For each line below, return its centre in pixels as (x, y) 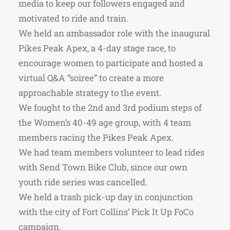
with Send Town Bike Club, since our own (103, 167)
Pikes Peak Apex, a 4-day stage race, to (97, 48)
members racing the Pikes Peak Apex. (96, 137)
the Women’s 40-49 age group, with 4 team (105, 122)
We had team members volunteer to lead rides (111, 152)
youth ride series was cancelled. (83, 182)
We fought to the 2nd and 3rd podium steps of (110, 107)
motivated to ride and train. (75, 18)
